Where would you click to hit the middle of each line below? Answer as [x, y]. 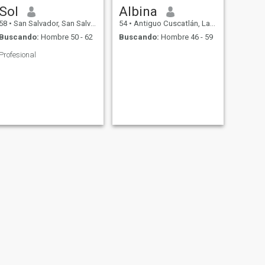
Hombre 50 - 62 [66, 37]
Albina [138, 12]
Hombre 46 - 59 [186, 37]
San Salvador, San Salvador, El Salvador [51, 24]
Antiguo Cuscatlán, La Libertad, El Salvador [171, 24]
